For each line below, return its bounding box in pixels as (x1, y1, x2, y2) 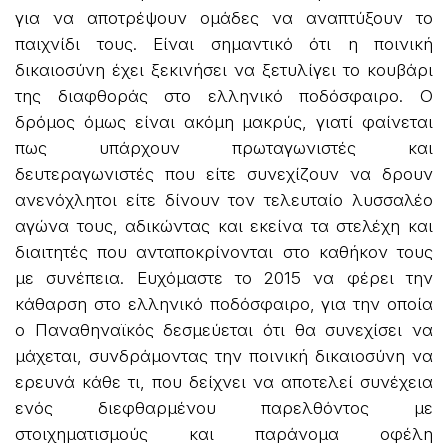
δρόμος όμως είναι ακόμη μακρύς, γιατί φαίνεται (15, 111, 433, 132)
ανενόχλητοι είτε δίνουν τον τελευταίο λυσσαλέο (15, 189, 433, 210)
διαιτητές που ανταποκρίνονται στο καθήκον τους (15, 241, 433, 262)
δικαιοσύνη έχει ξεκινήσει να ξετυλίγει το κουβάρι (15, 59, 433, 80)
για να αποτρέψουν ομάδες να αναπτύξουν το (15, 7, 433, 28)
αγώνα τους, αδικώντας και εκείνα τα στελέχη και (15, 215, 433, 236)
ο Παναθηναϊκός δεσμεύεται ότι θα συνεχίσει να (15, 319, 433, 340)
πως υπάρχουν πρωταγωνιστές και (15, 137, 433, 158)
